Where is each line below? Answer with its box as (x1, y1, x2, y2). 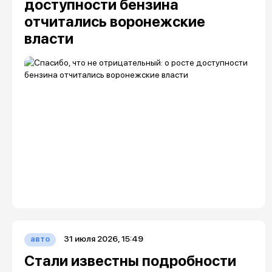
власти (24, 30, 73, 47)
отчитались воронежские (24, 13, 205, 30)
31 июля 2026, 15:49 (63, 234, 143, 243)
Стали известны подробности (24, 252, 236, 270)
